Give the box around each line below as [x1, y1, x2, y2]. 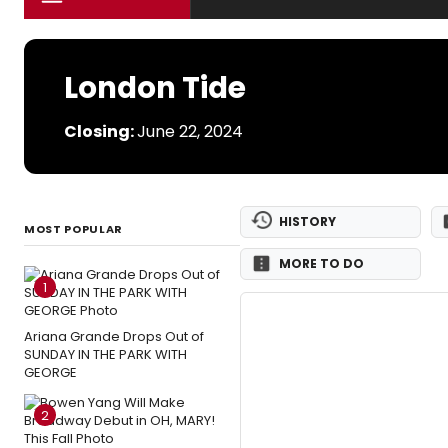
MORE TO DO [279, 255, 364, 272]
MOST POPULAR [24, 221, 123, 237]
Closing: [64, 120, 137, 143]
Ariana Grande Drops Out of [24, 327, 204, 346]
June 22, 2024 [137, 120, 243, 143]
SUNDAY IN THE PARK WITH [24, 345, 187, 364]
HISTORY [279, 213, 336, 230]
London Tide [64, 67, 246, 108]
